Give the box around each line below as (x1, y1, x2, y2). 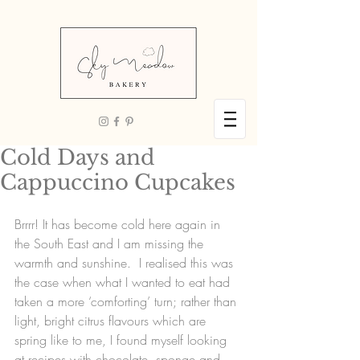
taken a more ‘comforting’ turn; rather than (14, 292, 240, 310)
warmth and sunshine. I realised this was (14, 254, 237, 272)
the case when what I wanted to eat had (14, 273, 234, 291)
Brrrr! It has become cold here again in (14, 215, 224, 233)
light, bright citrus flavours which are (14, 312, 210, 329)
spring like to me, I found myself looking (14, 331, 231, 349)
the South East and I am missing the (14, 235, 207, 252)
